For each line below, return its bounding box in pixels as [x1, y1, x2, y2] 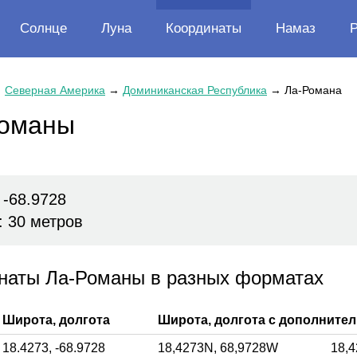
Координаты [166, 21, 241, 36]
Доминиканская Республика [123, 84, 267, 96]
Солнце [20, 21, 67, 36]
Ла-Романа [284, 84, 342, 96]
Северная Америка [5, 84, 105, 96]
